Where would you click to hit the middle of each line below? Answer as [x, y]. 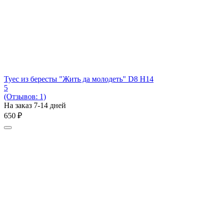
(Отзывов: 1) [25, 96]
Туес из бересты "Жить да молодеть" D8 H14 [79, 79]
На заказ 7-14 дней [35, 105]
